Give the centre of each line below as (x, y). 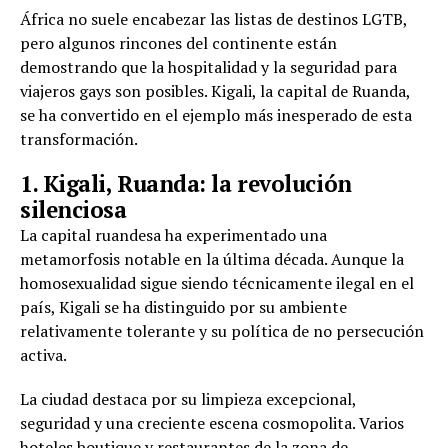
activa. (43, 355)
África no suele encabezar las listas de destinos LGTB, (213, 19)
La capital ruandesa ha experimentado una (173, 235)
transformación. (79, 139)
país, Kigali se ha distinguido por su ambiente (183, 307)
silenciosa (73, 210)
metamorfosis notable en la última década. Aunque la (212, 259)
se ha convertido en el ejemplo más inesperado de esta (216, 115)
